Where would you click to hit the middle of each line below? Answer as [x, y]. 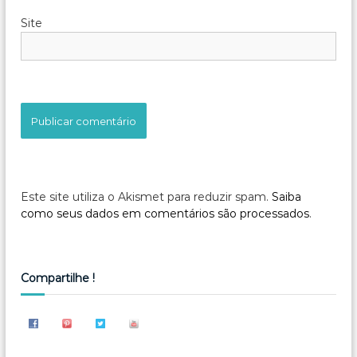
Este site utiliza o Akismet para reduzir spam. [147, 197]
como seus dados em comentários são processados [165, 214]
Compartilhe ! [58, 279]
